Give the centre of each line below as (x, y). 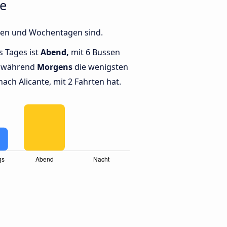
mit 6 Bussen (94, 52)
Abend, (55, 52)
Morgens (55, 67)
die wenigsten (100, 67)
